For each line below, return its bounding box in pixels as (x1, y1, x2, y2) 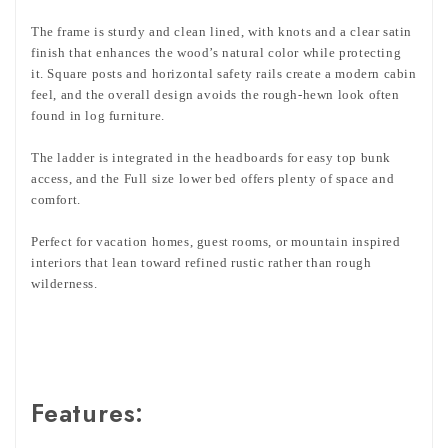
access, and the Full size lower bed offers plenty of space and (31, 171, 395, 187)
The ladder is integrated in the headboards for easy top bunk (31, 150, 392, 166)
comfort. (31, 192, 81, 208)
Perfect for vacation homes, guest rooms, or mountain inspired (31, 234, 401, 250)
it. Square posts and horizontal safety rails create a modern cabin (31, 66, 417, 82)
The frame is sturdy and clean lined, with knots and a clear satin (31, 24, 413, 40)
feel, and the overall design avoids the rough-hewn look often (31, 87, 400, 103)
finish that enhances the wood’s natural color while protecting (31, 45, 402, 61)
